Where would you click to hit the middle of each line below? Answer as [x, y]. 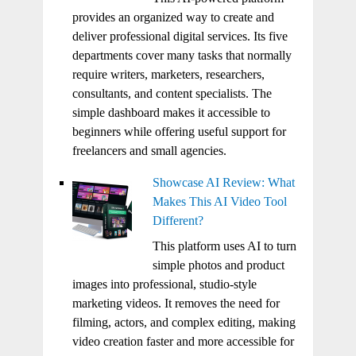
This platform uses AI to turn [224, 246]
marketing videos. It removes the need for [176, 304]
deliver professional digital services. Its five [180, 37]
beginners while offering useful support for [179, 132]
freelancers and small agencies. [149, 151]
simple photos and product [218, 265]
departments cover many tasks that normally [182, 56]
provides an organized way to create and [173, 17]
